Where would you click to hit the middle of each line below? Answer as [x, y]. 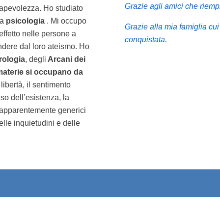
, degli [36, 59]
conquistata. [146, 39]
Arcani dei [66, 59]
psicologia [24, 21]
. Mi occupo [66, 21]
